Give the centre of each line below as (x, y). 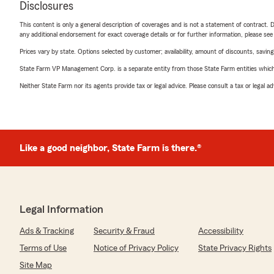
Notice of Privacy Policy (136, 248)
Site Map (36, 265)
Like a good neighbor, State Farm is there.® (110, 148)
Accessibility (221, 231)
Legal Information (61, 209)
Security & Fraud (124, 231)
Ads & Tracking (47, 231)
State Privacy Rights (235, 248)
